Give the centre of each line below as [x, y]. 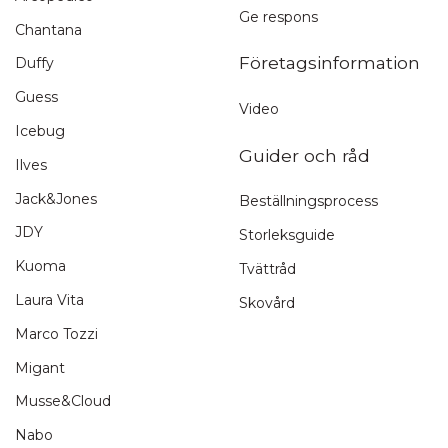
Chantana [48, 29]
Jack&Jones [56, 198]
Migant [40, 367]
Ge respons [278, 16]
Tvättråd [267, 268]
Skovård [267, 302]
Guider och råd [304, 155]
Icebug [40, 131]
